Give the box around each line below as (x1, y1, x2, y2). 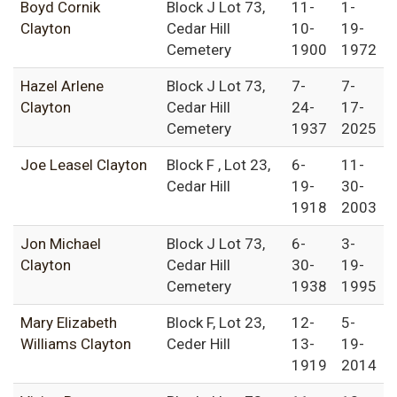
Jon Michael (20, 235, 101, 253)
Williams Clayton (20, 335, 131, 354)
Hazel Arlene (20, 77, 104, 96)
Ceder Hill (167, 335, 230, 354)
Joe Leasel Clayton (20, 156, 147, 175)
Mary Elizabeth (20, 314, 117, 332)
